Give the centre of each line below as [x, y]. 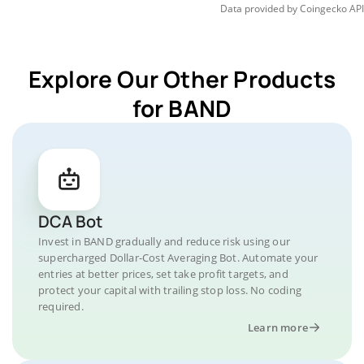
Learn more [278, 327]
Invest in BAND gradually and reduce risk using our [165, 241]
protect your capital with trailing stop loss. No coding [170, 290]
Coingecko [323, 9]
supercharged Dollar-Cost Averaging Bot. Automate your [178, 258]
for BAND [182, 108]
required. [61, 306]
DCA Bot [70, 221]
